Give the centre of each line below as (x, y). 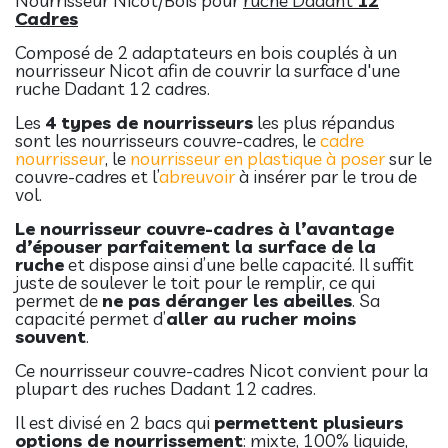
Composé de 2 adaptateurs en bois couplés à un (206, 52)
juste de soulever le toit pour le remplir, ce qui (195, 282)
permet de (58, 300)
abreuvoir (197, 176)
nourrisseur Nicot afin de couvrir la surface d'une (207, 70)
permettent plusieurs (308, 422)
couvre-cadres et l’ (87, 176)
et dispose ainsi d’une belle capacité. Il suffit (239, 264)
